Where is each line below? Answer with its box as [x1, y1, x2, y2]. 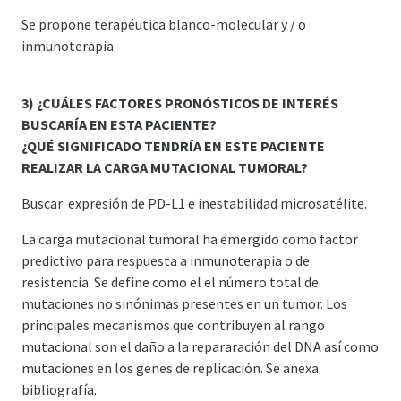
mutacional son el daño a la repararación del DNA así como [21, 337, 379, 355]
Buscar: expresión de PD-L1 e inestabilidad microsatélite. [21, 193, 367, 212]
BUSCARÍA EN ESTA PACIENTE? [21, 115, 217, 133]
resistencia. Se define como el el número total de [21, 272, 319, 291]
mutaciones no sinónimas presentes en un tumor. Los [21, 294, 347, 312]
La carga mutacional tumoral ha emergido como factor [21, 229, 358, 248]
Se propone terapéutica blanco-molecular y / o [21, 14, 306, 33]
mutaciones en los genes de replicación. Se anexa [21, 358, 319, 377]
